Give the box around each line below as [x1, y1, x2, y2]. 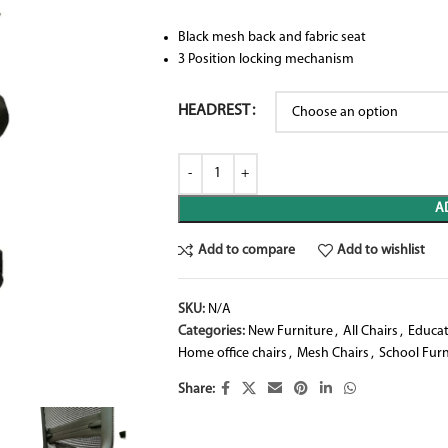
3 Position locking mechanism [177, 52, 354, 67]
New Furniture [247, 324, 333, 339]
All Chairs [342, 324, 398, 339]
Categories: [177, 324, 245, 339]
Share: [177, 381, 215, 397]
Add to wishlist [337, 242, 426, 258]
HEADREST [177, 103, 250, 119]
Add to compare [197, 242, 295, 258]
